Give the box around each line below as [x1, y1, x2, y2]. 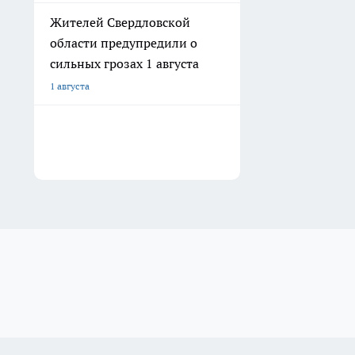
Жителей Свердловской [50, 14, 190, 30]
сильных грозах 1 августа [50, 55, 199, 71]
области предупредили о [50, 35, 197, 51]
